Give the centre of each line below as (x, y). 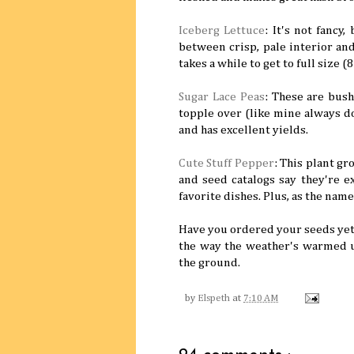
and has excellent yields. (243, 130)
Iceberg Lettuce (222, 30)
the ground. (209, 262)
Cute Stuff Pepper (226, 163)
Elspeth (214, 298)
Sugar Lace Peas (222, 96)
